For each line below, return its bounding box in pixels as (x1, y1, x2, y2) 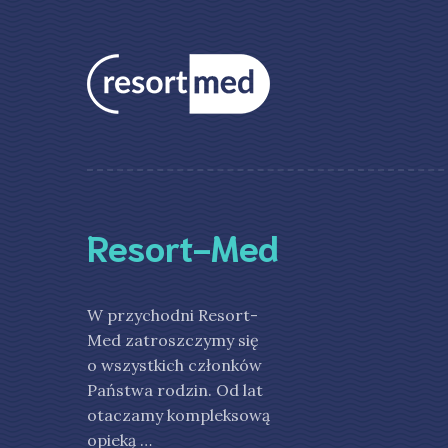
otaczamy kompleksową (87, 405, 270, 425)
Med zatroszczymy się (87, 330, 259, 350)
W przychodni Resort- (87, 305, 258, 325)
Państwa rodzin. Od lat (87, 380, 263, 400)
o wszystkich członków (87, 355, 262, 375)
